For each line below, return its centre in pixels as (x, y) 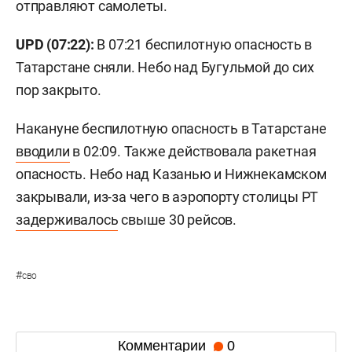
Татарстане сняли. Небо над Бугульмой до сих (165, 68)
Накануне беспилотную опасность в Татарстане (171, 129)
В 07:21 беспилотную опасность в (205, 45)
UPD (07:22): (57, 45)
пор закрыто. (59, 90)
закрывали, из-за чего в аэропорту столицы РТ (167, 197)
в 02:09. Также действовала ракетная (193, 152)
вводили (43, 152)
